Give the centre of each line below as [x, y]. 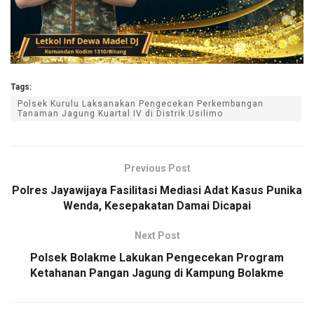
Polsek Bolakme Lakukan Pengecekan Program [157, 258]
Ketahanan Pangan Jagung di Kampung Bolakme [157, 273]
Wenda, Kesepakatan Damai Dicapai [157, 206]
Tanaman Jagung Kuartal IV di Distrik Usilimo [120, 114]
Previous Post [157, 169]
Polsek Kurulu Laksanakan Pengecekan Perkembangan [141, 104]
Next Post [157, 236]
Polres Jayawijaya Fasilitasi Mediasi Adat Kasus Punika [157, 191]
